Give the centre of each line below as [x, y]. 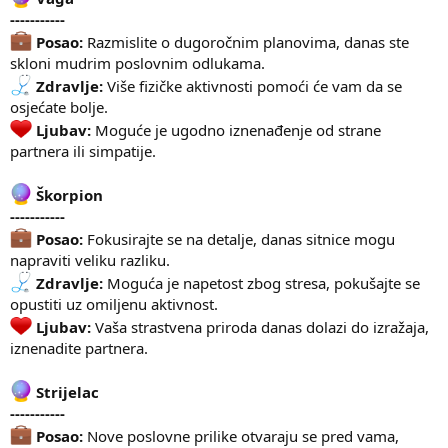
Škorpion [69, 194]
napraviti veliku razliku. [90, 259]
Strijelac [67, 391]
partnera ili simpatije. [83, 150]
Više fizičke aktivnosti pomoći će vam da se [252, 85]
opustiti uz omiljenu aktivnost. [114, 303]
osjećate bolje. [59, 106]
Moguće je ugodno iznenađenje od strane [236, 129]
